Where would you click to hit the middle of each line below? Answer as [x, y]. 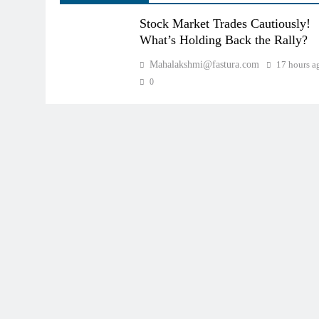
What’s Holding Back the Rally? [224, 40]
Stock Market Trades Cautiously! [225, 23]
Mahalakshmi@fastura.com [205, 64]
